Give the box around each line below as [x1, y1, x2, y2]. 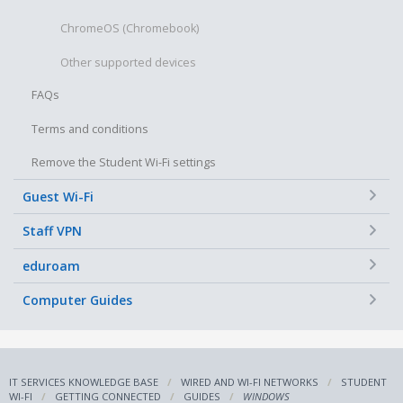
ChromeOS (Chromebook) [60, 21, 199, 37]
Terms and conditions [31, 121, 148, 137]
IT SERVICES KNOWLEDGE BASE [9, 374, 158, 389]
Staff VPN [22, 222, 82, 240]
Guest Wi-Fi [22, 187, 94, 205]
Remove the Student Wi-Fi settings [31, 155, 216, 171]
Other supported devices [60, 54, 196, 70]
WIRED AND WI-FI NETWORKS [181, 374, 318, 389]
